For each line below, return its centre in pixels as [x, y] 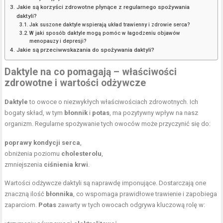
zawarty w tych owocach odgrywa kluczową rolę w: [131, 205]
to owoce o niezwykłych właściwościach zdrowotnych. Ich [113, 102]
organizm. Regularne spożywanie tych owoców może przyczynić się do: [108, 123]
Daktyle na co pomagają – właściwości [91, 72]
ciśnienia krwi [66, 164]
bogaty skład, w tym [35, 112]
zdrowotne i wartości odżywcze [75, 83]
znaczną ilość [25, 194]
